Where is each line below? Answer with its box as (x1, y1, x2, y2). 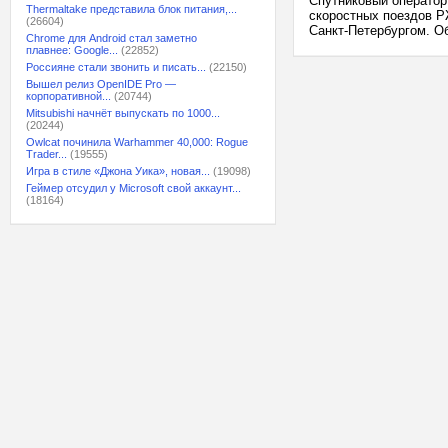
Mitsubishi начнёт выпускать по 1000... (26, 107, 220, 119)
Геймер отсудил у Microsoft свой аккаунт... (26, 182, 241, 194)
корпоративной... (26, 90, 111, 102)
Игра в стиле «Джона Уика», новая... (26, 165, 210, 177)
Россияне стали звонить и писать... (26, 61, 206, 73)
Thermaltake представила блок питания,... (26, 3, 237, 15)
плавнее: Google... (26, 44, 118, 56)
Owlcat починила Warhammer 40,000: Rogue (26, 136, 248, 148)
